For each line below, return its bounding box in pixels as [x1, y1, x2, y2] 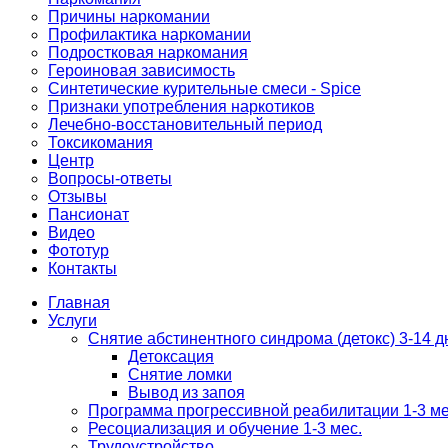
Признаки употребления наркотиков [48, 98, 315, 115]
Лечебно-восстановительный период [48, 116, 322, 133]
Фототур [48, 242, 109, 259]
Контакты [48, 260, 117, 277]
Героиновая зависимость [48, 62, 235, 79]
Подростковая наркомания [48, 44, 248, 61]
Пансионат [48, 206, 129, 223]
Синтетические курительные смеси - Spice [48, 80, 361, 97]
